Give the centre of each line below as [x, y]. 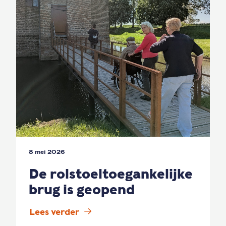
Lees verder [54, 212]
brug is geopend [82, 189]
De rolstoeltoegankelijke [111, 174]
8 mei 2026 [47, 152]
